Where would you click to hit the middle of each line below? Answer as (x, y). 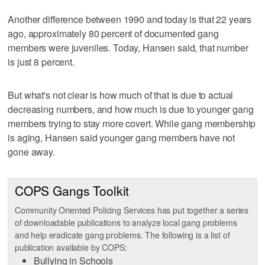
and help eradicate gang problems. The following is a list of (122, 235)
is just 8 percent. (41, 62)
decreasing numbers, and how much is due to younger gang (131, 109)
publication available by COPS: (71, 248)
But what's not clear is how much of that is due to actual (121, 95)
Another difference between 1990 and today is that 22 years (130, 19)
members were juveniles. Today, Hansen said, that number (128, 47)
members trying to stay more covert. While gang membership (132, 123)
